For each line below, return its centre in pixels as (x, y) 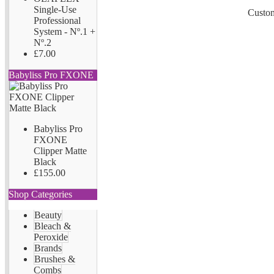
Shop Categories (40, 194)
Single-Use (55, 9)
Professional (57, 20)
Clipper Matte (60, 151)
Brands (48, 248)
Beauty (48, 215)
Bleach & (53, 226)
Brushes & (55, 259)
